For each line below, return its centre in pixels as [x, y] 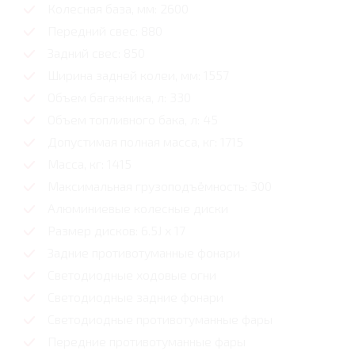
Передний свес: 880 [105, 31]
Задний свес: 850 [96, 53]
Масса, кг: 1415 [90, 164]
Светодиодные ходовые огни [132, 275]
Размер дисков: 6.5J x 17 [116, 231]
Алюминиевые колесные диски [138, 208]
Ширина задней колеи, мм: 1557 [138, 75]
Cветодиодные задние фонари [136, 297]
